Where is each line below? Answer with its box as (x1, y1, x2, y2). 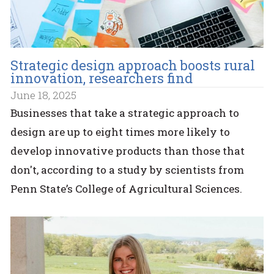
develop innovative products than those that (10, 143, 245, 158)
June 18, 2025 (10, 88, 77, 103)
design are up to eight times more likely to (10, 124, 231, 139)
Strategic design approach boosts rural (10, 56, 256, 74)
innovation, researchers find (10, 68, 193, 87)
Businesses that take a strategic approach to (10, 105, 240, 120)
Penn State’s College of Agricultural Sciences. (10, 181, 243, 196)
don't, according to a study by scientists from (10, 162, 245, 177)
